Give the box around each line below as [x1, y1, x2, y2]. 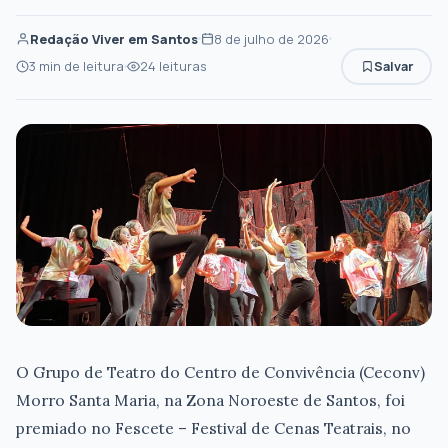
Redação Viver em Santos [30, 29, 198, 48]
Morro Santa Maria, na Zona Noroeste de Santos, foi [16, 389, 405, 410]
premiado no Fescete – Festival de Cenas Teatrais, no [16, 417, 411, 438]
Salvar [373, 57, 413, 75]
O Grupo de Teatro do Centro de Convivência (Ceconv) [16, 361, 425, 382]
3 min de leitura [29, 57, 124, 75]
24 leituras [140, 57, 207, 75]
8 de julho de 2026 [214, 29, 329, 48]
